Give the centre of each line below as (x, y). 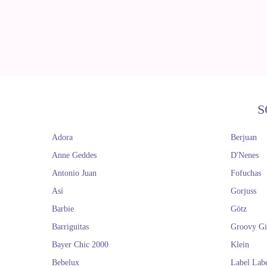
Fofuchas (246, 173)
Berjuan (244, 137)
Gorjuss (243, 191)
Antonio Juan (74, 173)
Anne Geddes (74, 155)
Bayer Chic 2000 (80, 245)
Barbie (63, 209)
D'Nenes (245, 155)
